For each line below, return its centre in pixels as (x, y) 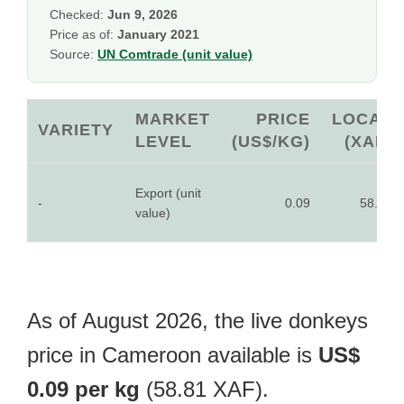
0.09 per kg (83, 389)
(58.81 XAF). (204, 389)
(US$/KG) (271, 142)
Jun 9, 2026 (142, 14)
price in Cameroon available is (173, 355)
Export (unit (168, 193)
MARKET (173, 119)
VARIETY (76, 130)
